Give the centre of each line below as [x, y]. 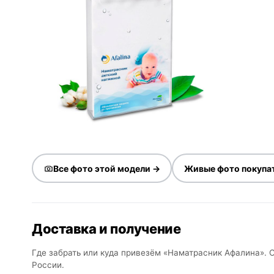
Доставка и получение [106, 229]
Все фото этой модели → [106, 168]
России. [48, 265]
